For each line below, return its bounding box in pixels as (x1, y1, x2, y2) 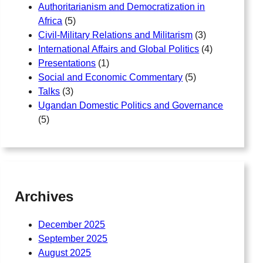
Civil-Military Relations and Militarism (38, 29, 193, 40)
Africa (38, 15, 63, 26)
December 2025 (38, 219, 106, 230)
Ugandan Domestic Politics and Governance (38, 100, 224, 110)
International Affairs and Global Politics (38, 43, 200, 54)
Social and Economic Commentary (38, 72, 183, 82)
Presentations (38, 58, 96, 68)
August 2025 (38, 247, 92, 258)
